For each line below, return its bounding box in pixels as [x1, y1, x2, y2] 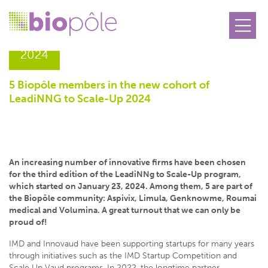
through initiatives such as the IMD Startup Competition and [9, 251, 237, 261]
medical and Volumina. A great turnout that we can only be [9, 205, 240, 215]
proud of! [9, 217, 47, 227]
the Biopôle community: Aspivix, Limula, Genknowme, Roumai [9, 193, 257, 203]
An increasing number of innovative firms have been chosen [9, 157, 246, 167]
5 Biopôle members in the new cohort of [9, 78, 209, 92]
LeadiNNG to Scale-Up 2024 [9, 92, 151, 105]
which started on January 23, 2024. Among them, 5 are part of [9, 181, 252, 191]
